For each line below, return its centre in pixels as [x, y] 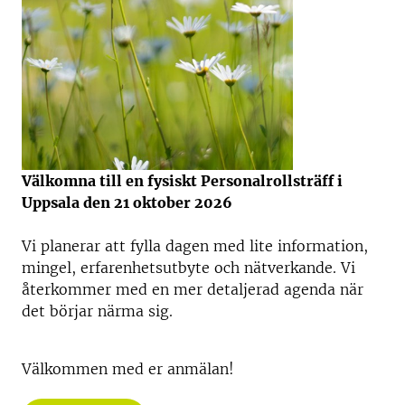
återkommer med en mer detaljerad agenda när [193, 289]
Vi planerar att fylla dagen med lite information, [195, 246]
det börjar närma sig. [97, 311]
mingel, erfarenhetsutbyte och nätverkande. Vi [188, 268]
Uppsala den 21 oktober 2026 [127, 202]
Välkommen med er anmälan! [128, 369]
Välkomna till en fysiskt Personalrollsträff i [182, 181]
